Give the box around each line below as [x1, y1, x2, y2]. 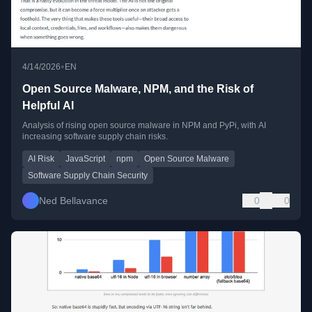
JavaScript [65, 153, 105, 164]
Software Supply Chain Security [28, 170, 148, 180]
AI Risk [28, 153, 54, 164]
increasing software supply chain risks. [22, 131, 168, 141]
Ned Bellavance [39, 194, 108, 206]
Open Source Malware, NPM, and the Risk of [22, 82, 253, 95]
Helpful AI [22, 99, 74, 111]
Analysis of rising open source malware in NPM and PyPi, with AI [22, 120, 266, 130]
